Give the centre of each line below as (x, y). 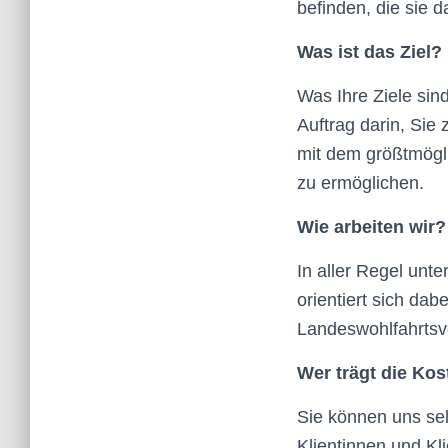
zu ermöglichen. (360, 183)
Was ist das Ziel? (369, 52)
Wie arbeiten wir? (371, 227)
